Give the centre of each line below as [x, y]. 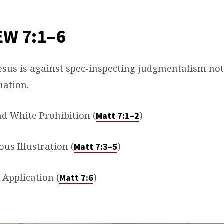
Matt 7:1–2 [118, 116]
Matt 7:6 [76, 178]
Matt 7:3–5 [96, 147]
